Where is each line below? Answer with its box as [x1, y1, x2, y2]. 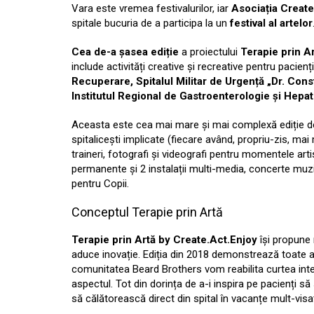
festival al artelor [227, 17, 313, 29]
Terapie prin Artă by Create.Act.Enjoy [71, 233, 257, 246]
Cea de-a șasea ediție [71, 46, 179, 58]
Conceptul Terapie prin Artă [71, 205, 223, 219]
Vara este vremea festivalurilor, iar [71, 2, 228, 15]
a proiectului [179, 46, 240, 58]
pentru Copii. [71, 177, 129, 190]
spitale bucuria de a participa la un [71, 17, 227, 29]
